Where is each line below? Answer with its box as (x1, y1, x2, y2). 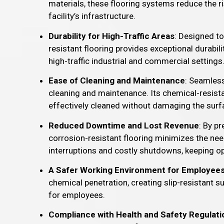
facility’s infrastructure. (48, 11, 135, 21)
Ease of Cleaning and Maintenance (48, 75, 185, 86)
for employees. (48, 189, 105, 200)
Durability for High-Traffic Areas (48, 30, 174, 41)
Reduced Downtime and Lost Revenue (48, 120, 199, 130)
